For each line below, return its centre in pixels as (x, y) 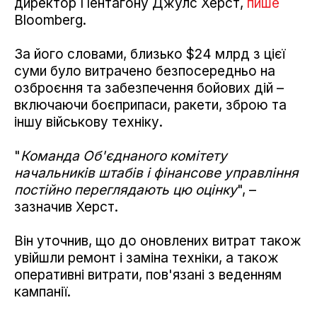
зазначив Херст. (66, 207)
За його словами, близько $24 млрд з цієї (150, 54)
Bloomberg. (50, 20)
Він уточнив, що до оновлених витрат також (158, 241)
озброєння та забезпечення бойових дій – (149, 88)
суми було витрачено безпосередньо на (145, 71)
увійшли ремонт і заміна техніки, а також (146, 258)
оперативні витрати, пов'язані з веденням (148, 275)
